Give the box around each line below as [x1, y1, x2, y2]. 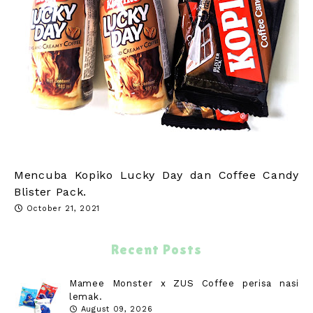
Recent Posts [111, 242, 202, 258]
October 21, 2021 [26, 204, 100, 214]
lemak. [69, 291, 103, 303]
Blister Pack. [14, 185, 87, 199]
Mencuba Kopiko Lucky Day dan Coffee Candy [14, 168, 299, 182]
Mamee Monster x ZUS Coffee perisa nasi [69, 278, 299, 289]
